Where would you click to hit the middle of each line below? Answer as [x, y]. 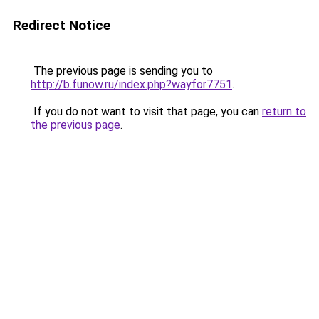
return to [284, 111]
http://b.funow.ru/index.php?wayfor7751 [131, 84]
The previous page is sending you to [122, 71]
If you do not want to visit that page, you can [146, 111]
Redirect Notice [62, 25]
